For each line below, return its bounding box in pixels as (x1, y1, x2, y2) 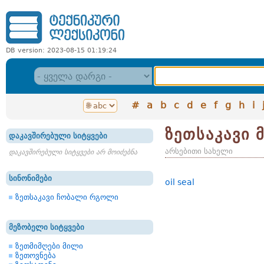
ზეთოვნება (15, 251, 56, 260)
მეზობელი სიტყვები (9, 223, 84, 232)
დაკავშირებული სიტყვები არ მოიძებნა (9, 148, 137, 156)
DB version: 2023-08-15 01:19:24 (6, 47, 117, 54)
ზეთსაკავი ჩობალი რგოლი (15, 193, 118, 202)
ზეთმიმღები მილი (15, 242, 83, 250)
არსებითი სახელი (165, 147, 233, 156)
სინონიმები (9, 174, 52, 183)
